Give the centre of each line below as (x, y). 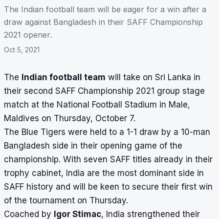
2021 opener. (28, 35)
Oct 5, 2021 (22, 50)
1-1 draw (143, 132)
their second (28, 91)
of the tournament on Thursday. (66, 201)
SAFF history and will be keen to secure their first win (108, 187)
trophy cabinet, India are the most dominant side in (104, 173)
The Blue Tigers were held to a (65, 132)
